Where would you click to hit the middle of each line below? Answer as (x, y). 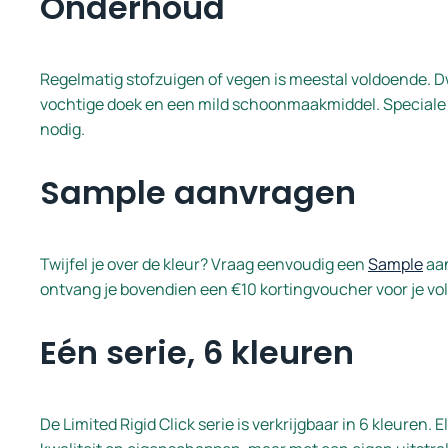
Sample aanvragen (198, 192)
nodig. (62, 128)
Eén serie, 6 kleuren (197, 352)
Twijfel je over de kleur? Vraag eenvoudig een (204, 263)
